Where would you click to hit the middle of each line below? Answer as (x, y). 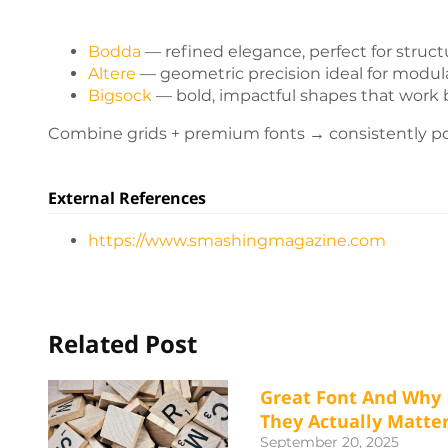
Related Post (122, 344)
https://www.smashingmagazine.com (237, 241)
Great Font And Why (350, 397)
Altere (112, 74)
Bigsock (120, 96)
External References (127, 198)
